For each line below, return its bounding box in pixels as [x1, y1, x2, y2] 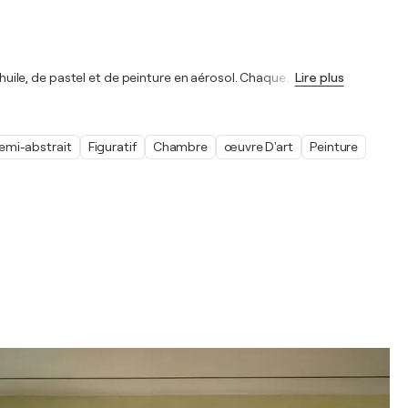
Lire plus [294, 70, 344, 85]
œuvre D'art [224, 139, 293, 154]
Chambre [152, 139, 209, 154]
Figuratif [87, 139, 137, 154]
